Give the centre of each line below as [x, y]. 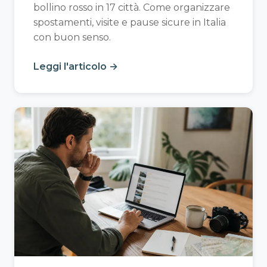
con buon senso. [72, 37]
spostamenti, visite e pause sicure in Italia [130, 22]
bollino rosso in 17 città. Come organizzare [132, 7]
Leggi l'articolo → [76, 66]
